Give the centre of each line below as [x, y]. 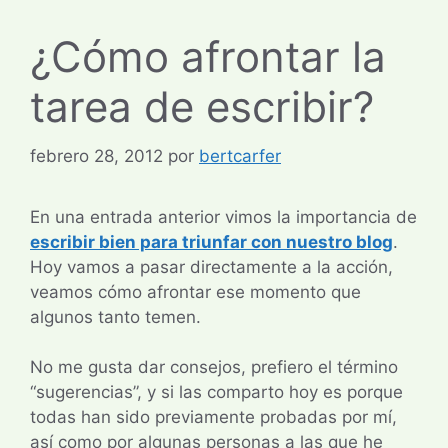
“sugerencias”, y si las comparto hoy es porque [216, 392]
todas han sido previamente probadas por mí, [213, 417]
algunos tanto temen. [115, 316]
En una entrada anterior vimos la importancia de [223, 216]
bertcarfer [240, 155]
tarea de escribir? [202, 107]
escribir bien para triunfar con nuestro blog [211, 241]
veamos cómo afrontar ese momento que [195, 291]
